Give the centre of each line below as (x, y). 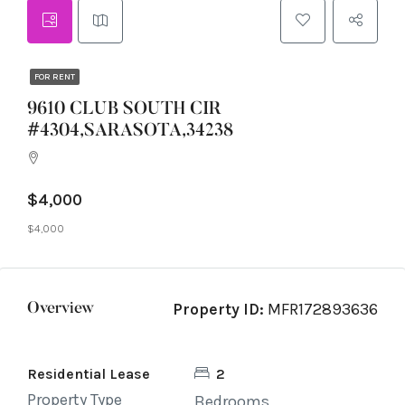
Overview (61, 309)
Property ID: (218, 309)
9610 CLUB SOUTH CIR (124, 109)
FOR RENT (55, 77)
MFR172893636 (321, 309)
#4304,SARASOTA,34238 (130, 131)
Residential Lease (89, 374)
